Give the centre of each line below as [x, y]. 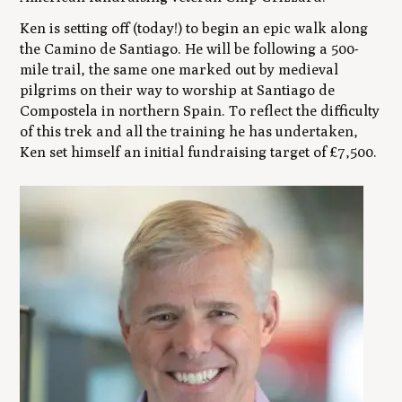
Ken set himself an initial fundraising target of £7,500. [200, 153]
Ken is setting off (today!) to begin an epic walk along [194, 29]
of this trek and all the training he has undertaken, [189, 132]
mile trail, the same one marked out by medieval [179, 70]
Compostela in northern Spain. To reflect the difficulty [200, 111]
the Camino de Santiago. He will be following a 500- [190, 49]
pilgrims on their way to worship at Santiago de [178, 91]
